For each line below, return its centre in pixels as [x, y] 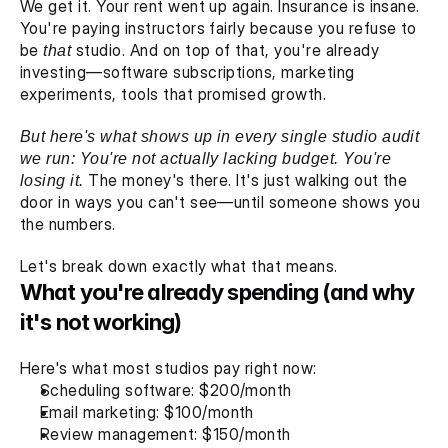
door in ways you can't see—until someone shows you [220, 202]
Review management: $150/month [165, 434]
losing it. [54, 180]
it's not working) [101, 322]
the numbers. [68, 224]
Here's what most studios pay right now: [168, 368]
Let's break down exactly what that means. [179, 266]
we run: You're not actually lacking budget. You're [206, 158]
